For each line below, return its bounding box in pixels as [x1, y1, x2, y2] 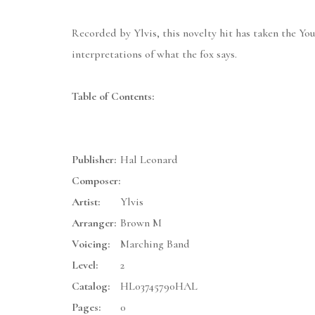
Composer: [72, 174, 120, 188]
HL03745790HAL [120, 279, 198, 294]
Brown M [120, 216, 162, 231]
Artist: [72, 195, 100, 210]
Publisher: [72, 153, 116, 167]
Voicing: [72, 237, 110, 252]
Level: [72, 258, 98, 273]
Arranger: [72, 216, 116, 231]
